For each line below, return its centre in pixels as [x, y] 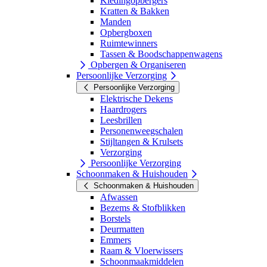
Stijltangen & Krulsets [142, 141]
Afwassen [119, 197]
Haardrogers [123, 109]
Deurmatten [122, 229]
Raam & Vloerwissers [142, 250]
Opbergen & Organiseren [137, 64]
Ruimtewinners [129, 43]
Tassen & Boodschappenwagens [161, 54]
